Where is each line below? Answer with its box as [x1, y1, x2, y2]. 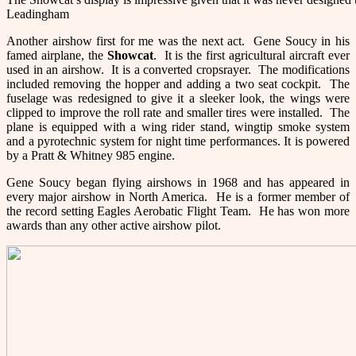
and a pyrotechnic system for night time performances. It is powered [6, 133, 350, 148]
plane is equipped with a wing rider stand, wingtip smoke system [6, 119, 350, 133]
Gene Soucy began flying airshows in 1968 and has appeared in [6, 175, 350, 189]
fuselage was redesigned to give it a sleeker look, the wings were [6, 91, 350, 105]
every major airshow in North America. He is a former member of [6, 189, 350, 203]
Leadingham [6, 6, 69, 21]
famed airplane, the [6, 48, 107, 62]
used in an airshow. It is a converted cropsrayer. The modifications [6, 62, 350, 76]
